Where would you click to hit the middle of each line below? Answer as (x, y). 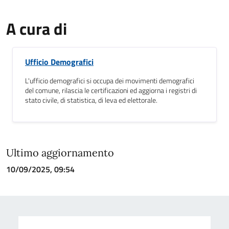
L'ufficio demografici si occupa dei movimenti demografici (110, 81)
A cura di (37, 29)
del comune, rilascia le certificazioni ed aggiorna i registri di (111, 90)
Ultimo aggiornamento (60, 153)
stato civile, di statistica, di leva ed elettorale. (91, 100)
